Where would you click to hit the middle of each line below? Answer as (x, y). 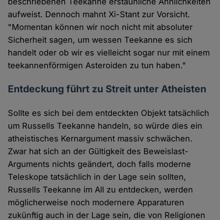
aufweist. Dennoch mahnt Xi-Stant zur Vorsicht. (99, 14)
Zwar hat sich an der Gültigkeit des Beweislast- (98, 151)
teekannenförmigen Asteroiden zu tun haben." (97, 66)
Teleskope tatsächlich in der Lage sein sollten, (97, 177)
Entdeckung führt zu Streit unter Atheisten (107, 89)
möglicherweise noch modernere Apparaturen (96, 203)
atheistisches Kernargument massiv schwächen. (100, 139)
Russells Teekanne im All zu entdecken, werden (101, 190)
